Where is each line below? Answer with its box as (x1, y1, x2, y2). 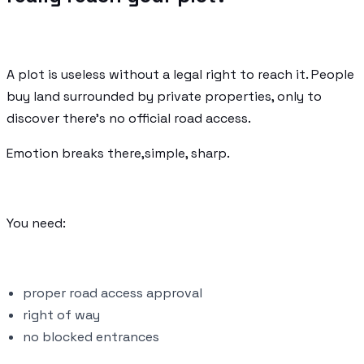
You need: (6, 214, 66, 232)
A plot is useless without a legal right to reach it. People (6, 65, 354, 83)
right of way (23, 305, 100, 323)
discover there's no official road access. (6, 109, 251, 127)
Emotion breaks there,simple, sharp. (6, 144, 230, 162)
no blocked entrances (23, 327, 159, 345)
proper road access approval (23, 284, 202, 301)
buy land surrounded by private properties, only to (6, 87, 322, 105)
